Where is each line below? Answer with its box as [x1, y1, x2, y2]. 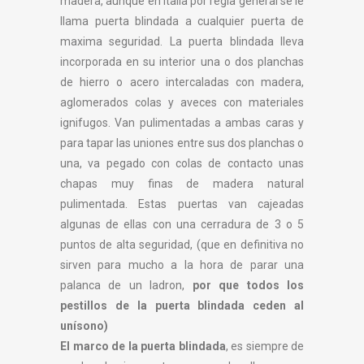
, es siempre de [225, 340, 304, 353]
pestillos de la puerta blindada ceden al [60, 299, 304, 312]
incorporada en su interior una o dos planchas [60, 55, 304, 68]
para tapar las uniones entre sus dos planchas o [60, 136, 304, 149]
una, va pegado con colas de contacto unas [60, 157, 304, 170]
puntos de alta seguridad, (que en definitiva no [60, 238, 304, 251]
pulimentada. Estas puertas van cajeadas [60, 197, 304, 210]
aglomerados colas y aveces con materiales [60, 96, 304, 109]
